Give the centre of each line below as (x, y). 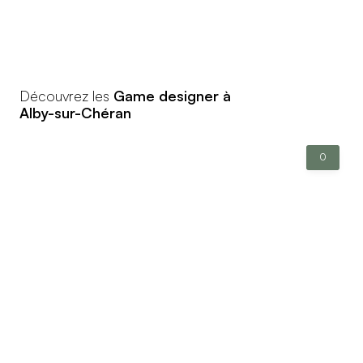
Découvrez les (66, 95)
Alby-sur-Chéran (75, 112)
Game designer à (172, 95)
